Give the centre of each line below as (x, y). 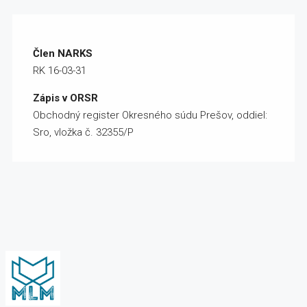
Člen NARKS (63, 54)
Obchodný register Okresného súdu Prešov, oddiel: (150, 115)
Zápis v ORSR (65, 98)
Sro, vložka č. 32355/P (83, 133)
